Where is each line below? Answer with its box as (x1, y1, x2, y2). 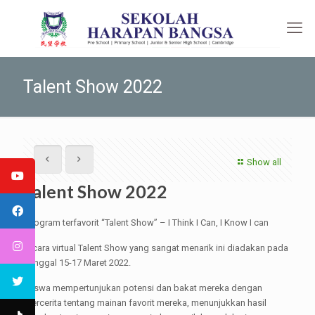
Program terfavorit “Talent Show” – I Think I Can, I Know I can (25, 217, 269, 228)
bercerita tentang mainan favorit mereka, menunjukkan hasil (25, 297, 266, 308)
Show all (247, 157, 281, 167)
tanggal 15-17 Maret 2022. (25, 257, 131, 268)
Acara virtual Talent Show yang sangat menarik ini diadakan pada (25, 243, 288, 253)
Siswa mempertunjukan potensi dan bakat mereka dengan (25, 283, 262, 293)
